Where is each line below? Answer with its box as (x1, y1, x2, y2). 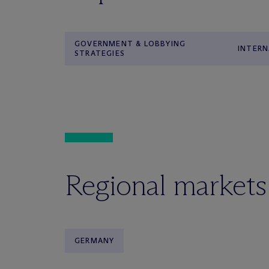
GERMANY (74, 236, 115, 245)
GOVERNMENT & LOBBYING (74, 39, 186, 48)
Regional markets (65, 168, 267, 203)
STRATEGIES (74, 49, 125, 58)
